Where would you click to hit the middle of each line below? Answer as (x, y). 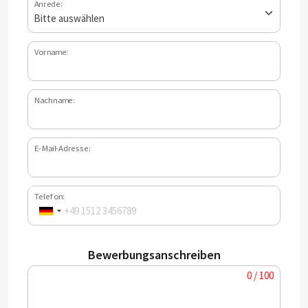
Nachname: (54, 100)
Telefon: (49, 196)
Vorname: (51, 52)
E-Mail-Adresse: (62, 148)
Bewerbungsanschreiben (154, 254)
